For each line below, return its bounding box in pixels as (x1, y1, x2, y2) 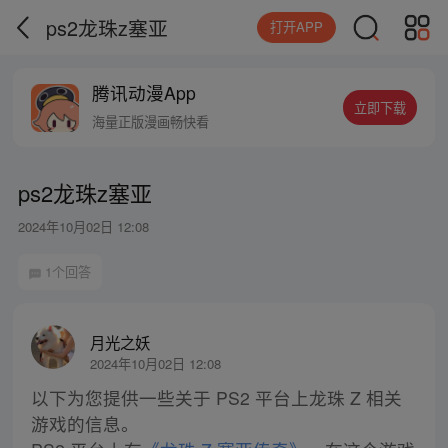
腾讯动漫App (92, 80, 197, 106)
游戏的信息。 (30, 411, 139, 437)
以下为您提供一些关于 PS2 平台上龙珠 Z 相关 (30, 385, 402, 411)
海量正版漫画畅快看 (92, 112, 210, 132)
